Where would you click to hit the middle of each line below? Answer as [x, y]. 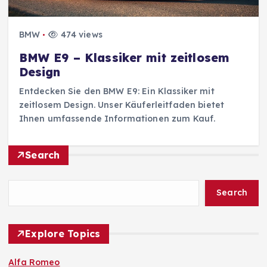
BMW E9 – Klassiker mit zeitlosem [124, 58]
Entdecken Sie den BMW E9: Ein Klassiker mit [117, 91]
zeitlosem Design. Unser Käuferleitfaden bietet [122, 105]
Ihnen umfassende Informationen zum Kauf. [117, 118]
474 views [80, 35]
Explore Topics [63, 233]
